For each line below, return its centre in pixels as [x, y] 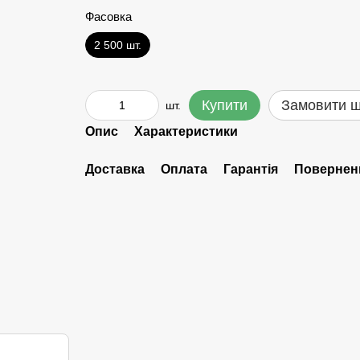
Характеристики [186, 131]
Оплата [184, 169]
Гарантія [250, 169]
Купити [224, 105]
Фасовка [108, 16]
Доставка [115, 169]
